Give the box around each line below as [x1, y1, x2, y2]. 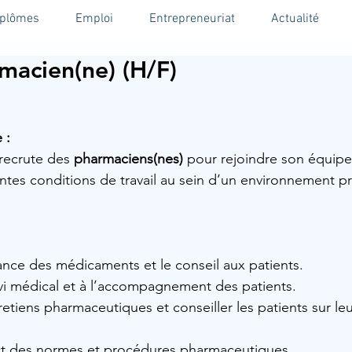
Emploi [75, 11, 113, 27]
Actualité [270, 11, 319, 27]
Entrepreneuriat [149, 11, 235, 27]
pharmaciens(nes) [74, 150, 183, 167]
